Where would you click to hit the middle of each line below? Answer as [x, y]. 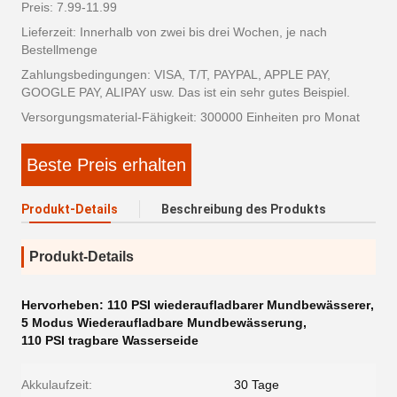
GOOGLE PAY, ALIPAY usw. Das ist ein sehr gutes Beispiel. [186, 93]
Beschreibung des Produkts [244, 210]
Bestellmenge [59, 50]
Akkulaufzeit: [57, 385]
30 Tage [257, 385]
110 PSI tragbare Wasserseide [110, 341]
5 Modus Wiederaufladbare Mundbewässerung [162, 323]
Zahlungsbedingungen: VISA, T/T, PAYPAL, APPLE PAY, [176, 75]
